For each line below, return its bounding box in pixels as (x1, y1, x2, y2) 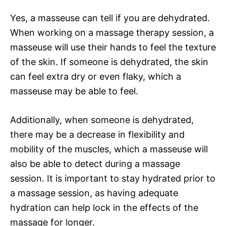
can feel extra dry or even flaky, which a (10, 71, 181, 82)
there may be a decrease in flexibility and (10, 129, 185, 140)
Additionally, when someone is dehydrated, (10, 114, 194, 125)
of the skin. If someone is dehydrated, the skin (10, 56, 208, 67)
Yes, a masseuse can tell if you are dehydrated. (10, 12, 210, 23)
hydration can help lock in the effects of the (10, 202, 198, 213)
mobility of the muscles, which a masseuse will (10, 143, 208, 154)
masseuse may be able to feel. (10, 85, 138, 96)
